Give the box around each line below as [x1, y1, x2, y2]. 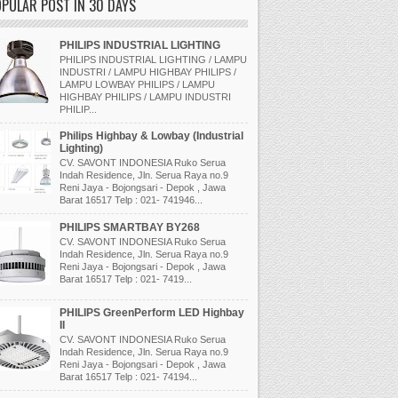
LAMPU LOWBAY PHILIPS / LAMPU [59, 78, 215, 90]
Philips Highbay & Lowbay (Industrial [59, 130, 243, 143]
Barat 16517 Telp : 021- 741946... [59, 195, 203, 206]
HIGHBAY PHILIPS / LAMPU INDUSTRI [59, 91, 231, 102]
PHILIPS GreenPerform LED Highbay [59, 306, 244, 320]
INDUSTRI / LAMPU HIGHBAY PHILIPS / [59, 66, 236, 77]
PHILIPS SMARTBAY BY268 [59, 220, 200, 234]
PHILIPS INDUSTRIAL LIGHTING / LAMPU [59, 53, 247, 65]
